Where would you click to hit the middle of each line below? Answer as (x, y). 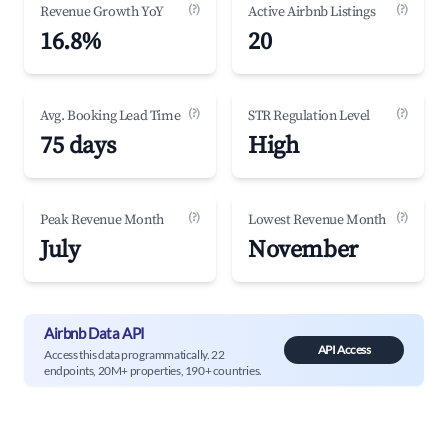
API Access (344, 349)
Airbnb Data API (94, 332)
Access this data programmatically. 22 (134, 354)
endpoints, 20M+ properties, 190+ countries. (153, 370)
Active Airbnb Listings (312, 12)
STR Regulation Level (309, 116)
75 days (78, 146)
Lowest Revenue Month (317, 220)
